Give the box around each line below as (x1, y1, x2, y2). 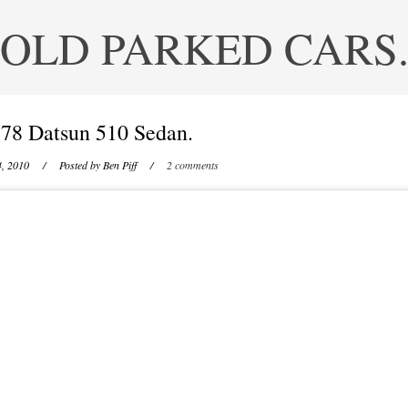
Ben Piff (103, 158, 137, 172)
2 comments (167, 158, 219, 172)
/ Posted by (32, 158, 103, 172)
